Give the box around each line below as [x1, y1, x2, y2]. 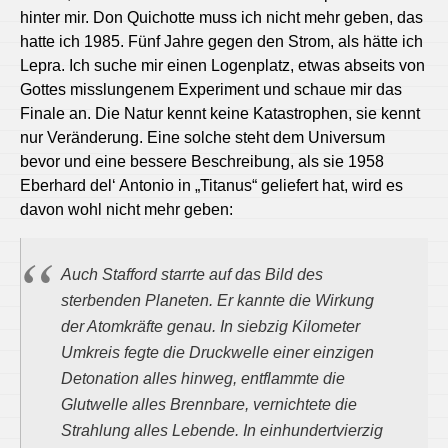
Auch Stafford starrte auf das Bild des [61, 266, 323, 283]
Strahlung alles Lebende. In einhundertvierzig [61, 422, 383, 439]
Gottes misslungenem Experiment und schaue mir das [20, 80, 402, 98]
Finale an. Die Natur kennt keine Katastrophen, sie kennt [20, 104, 420, 122]
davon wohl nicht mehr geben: [20, 200, 233, 218]
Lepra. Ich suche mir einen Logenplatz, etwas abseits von [20, 56, 425, 74]
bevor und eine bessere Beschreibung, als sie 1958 [20, 152, 384, 170]
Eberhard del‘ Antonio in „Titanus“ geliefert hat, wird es [20, 176, 403, 194]
